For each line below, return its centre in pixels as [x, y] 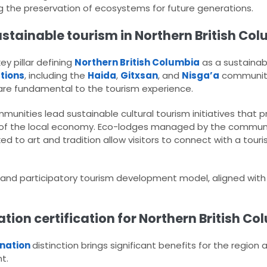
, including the [56, 76]
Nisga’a [201, 76]
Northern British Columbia [137, 63]
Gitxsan [139, 76]
